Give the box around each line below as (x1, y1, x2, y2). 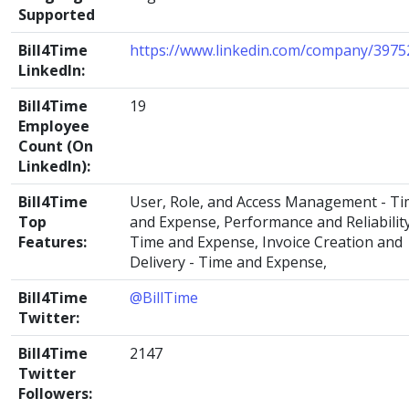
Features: (18, 232, 87, 252)
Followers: (18, 383, 92, 404)
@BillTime (130, 288, 198, 308)
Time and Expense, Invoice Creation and (130, 232, 403, 252)
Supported (18, 5, 95, 25)
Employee (18, 116, 89, 136)
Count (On (18, 136, 93, 156)
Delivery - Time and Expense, (130, 252, 327, 272)
